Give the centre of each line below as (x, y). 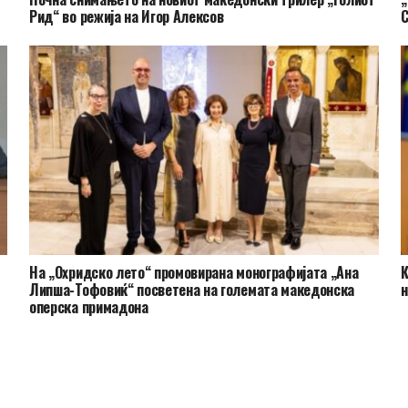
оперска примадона (89, 307)
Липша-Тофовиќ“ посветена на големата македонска (192, 290)
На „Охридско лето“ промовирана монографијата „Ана (194, 273)
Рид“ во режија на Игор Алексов (127, 17)
